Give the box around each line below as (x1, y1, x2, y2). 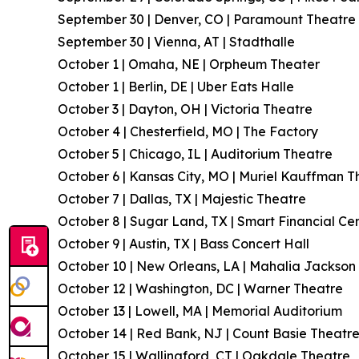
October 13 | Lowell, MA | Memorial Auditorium (58, 302, 342, 319)
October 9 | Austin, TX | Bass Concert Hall (58, 235, 309, 252)
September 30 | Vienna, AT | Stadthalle (58, 33, 295, 50)
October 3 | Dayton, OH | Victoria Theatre (58, 100, 313, 117)
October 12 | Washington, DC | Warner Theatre (58, 280, 343, 296)
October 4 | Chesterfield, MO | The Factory (58, 123, 318, 139)
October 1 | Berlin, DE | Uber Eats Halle (58, 78, 294, 95)
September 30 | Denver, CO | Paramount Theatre (58, 10, 356, 27)
